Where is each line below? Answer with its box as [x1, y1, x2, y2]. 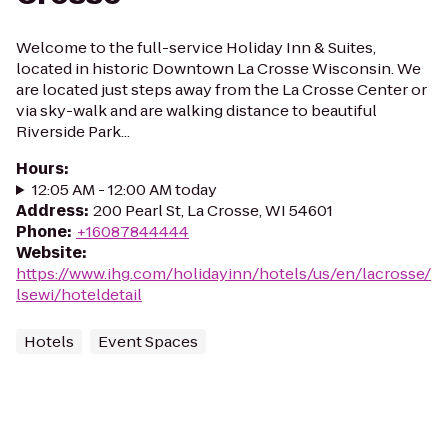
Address [16, 200, 84, 221]
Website [16, 242, 82, 263]
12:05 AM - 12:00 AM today [31, 179, 217, 200]
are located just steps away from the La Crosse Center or [16, 79, 427, 100]
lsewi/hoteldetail [16, 284, 142, 305]
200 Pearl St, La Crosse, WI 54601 [93, 200, 333, 221]
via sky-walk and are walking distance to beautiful [16, 100, 377, 121]
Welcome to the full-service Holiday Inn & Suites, [16, 37, 376, 58]
